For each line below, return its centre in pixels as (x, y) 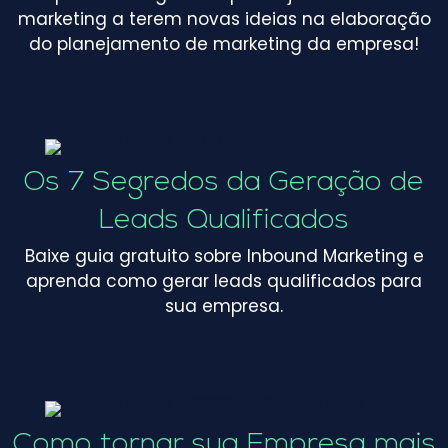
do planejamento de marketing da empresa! (224, 43)
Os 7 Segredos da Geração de (224, 182)
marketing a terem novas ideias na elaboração (224, 18)
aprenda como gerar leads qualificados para (224, 280)
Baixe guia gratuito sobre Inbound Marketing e (224, 255)
